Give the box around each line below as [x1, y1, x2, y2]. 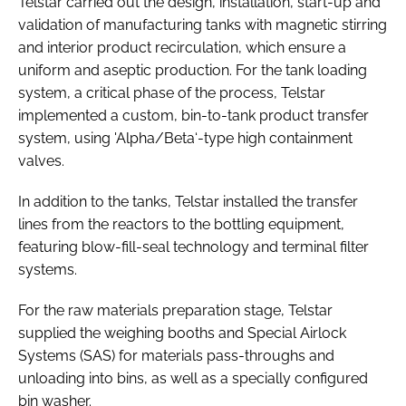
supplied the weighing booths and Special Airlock [18, 324, 346, 342]
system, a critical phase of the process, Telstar [18, 83, 325, 101]
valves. [18, 151, 64, 169]
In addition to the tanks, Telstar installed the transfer [18, 192, 358, 210]
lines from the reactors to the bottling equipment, [18, 215, 344, 233]
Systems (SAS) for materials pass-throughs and [18, 346, 334, 364]
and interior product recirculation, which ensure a [18, 38, 346, 56]
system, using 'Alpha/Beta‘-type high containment [18, 129, 353, 147]
